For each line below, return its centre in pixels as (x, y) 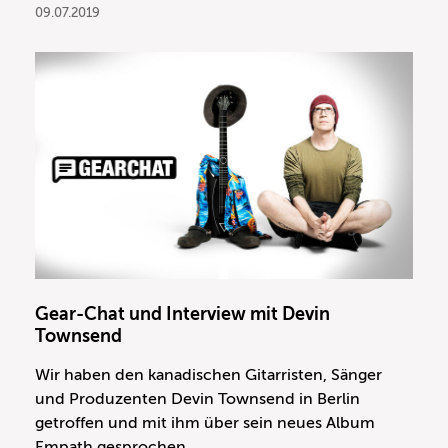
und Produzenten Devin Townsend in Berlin (197, 398)
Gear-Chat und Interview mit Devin (182, 313)
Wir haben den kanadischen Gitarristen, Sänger (208, 374)
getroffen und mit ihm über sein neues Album (205, 422)
